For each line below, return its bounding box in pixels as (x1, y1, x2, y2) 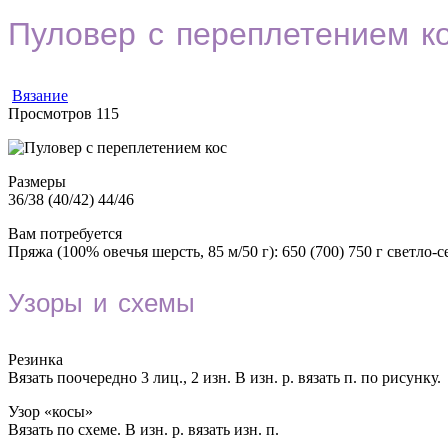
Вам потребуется (8, 225, 122, 243)
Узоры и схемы (8, 287, 195, 326)
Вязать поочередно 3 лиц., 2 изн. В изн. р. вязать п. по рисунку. (8, 369, 441, 387)
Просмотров (8, 105, 92, 123)
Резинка (8, 351, 63, 369)
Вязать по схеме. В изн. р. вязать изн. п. (8, 421, 279, 439)
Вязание (12, 87, 68, 105)
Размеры (8, 173, 66, 191)
